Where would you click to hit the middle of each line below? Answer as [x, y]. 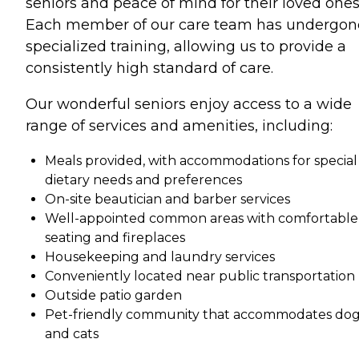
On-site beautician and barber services [167, 199]
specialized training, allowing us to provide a [186, 46]
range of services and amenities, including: [179, 125]
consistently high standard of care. [149, 68]
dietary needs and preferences [143, 179]
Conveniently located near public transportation [200, 276]
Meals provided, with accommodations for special [201, 160]
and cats [72, 333]
